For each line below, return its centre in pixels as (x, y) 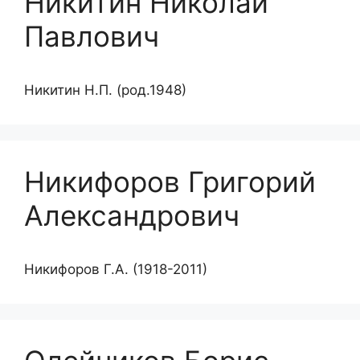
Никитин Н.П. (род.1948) (105, 90)
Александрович (132, 215)
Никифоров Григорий (170, 181)
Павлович (92, 36)
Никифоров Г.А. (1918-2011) (116, 269)
